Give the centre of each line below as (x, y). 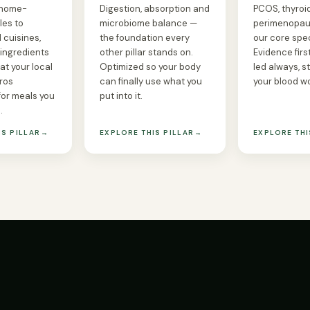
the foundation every (145, 37)
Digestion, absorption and (155, 8)
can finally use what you (151, 81)
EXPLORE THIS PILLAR (147, 132)
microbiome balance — (148, 23)
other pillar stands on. (146, 52)
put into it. (121, 95)
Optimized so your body (150, 66)
